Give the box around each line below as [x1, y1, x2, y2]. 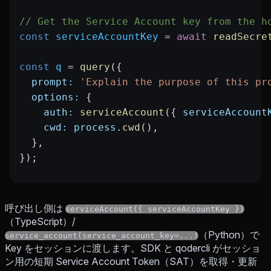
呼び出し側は [5, 202, 65, 215]
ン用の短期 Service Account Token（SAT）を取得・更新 [5, 255, 257, 268]
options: [19, 91, 80, 103]
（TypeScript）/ [5, 215, 76, 228]
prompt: [19, 76, 74, 88]
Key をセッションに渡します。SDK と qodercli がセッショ [5, 242, 261, 255]
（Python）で [198, 229, 260, 241]
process [68, 122, 116, 134]
